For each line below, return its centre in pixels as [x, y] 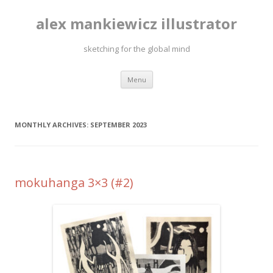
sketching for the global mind [136, 49]
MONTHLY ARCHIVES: [52, 125]
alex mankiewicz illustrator [136, 23]
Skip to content [183, 75]
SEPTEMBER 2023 [119, 125]
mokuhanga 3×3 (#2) [74, 183]
